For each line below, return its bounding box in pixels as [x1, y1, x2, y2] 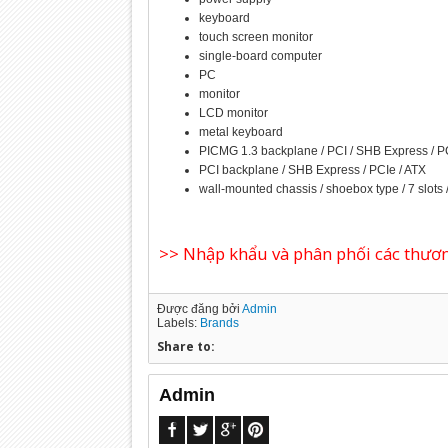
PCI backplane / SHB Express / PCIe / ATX [198, 163, 426, 177]
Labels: [156, 316, 200, 330]
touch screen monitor [198, 30, 313, 44]
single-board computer [198, 49, 322, 63]
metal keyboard [198, 125, 283, 139]
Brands [199, 316, 239, 330]
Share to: [156, 338, 215, 355]
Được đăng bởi [156, 302, 242, 316]
